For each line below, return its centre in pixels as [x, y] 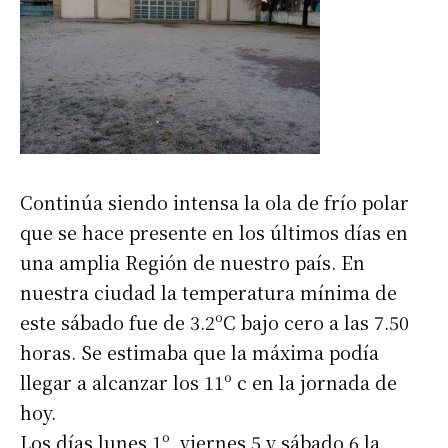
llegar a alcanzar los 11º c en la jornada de [208, 382]
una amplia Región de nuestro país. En [192, 262]
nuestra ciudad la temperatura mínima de [208, 292]
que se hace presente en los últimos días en [214, 232]
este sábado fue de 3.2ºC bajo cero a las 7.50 [214, 322]
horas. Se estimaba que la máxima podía [199, 352]
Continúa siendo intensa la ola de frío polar [214, 202]
